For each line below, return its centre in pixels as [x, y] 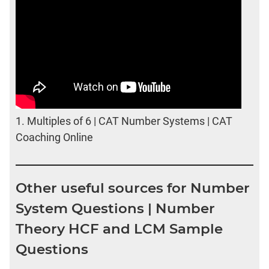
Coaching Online [54, 138]
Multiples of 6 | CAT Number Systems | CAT [130, 121]
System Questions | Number [115, 208]
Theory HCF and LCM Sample [119, 228]
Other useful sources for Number [133, 188]
